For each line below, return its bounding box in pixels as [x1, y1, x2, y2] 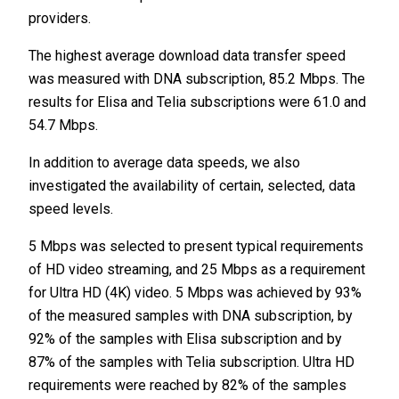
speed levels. [28, 200, 114, 218]
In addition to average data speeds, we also [28, 154, 301, 172]
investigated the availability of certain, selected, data [28, 177, 356, 195]
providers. [28, 10, 92, 28]
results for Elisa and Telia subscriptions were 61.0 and [28, 94, 367, 111]
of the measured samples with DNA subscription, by [28, 307, 354, 325]
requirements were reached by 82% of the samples [28, 377, 347, 395]
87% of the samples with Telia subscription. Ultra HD [28, 354, 355, 371]
